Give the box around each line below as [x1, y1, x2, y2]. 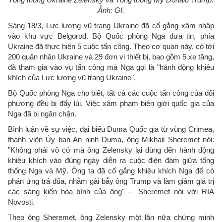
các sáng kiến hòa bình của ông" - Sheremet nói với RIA [8, 187, 214, 196]
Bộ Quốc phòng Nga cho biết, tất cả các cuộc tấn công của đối [8, 88, 214, 97]
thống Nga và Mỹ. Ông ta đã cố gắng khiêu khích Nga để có [8, 166, 214, 175]
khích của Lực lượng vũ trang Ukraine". [8, 73, 138, 82]
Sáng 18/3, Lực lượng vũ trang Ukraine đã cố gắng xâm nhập [8, 21, 214, 30]
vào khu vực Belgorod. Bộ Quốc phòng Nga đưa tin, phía [8, 31, 214, 40]
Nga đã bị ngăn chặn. [8, 109, 76, 118]
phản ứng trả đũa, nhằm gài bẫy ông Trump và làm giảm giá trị [8, 176, 214, 185]
